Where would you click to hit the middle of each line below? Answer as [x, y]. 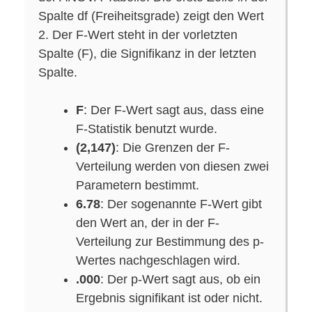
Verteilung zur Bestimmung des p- [170, 241]
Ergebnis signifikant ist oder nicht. [169, 298]
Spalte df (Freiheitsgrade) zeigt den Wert [151, 16]
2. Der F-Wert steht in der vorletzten [138, 34]
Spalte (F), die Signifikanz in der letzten [147, 53]
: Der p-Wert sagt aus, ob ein [180, 279]
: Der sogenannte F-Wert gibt [181, 204]
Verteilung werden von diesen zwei [172, 166]
